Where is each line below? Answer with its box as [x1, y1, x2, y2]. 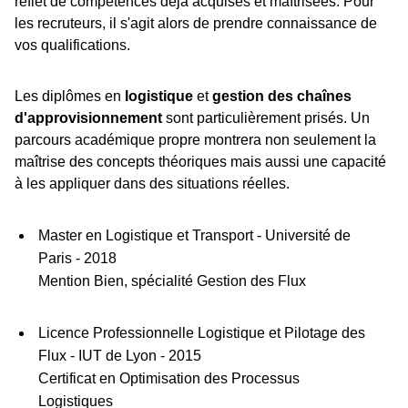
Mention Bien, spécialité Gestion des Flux [37, 273, 306, 290]
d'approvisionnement [15, 110, 162, 127]
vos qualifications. [15, 37, 130, 54]
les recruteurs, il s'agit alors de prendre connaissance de [15, 15, 377, 32]
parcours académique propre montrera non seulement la [15, 132, 376, 148]
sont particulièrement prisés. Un [162, 110, 370, 127]
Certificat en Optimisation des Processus [37, 371, 300, 387]
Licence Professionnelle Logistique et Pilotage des [37, 325, 365, 342]
